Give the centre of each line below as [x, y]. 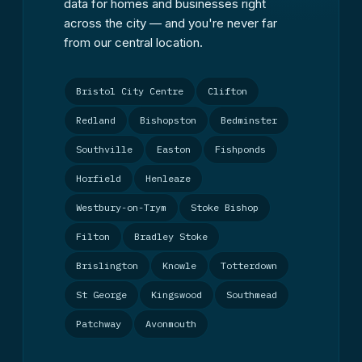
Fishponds [240, 149]
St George [101, 295]
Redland [96, 120]
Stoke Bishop [225, 207]
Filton [93, 236]
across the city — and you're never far [170, 23]
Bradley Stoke [171, 236]
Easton [174, 149]
